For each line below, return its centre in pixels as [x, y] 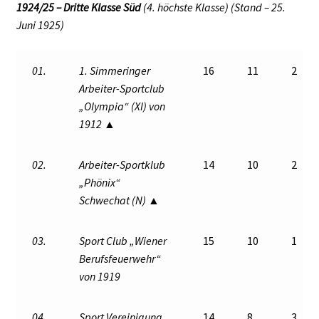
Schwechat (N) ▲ [120, 200]
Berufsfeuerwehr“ [120, 258]
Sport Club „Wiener [123, 240]
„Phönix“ [100, 182]
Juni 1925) [40, 25]
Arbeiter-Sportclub [122, 88]
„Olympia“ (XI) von [122, 106]
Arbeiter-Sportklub [122, 164]
